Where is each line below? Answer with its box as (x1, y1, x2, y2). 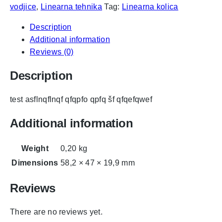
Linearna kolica (121, 2, 178, 11)
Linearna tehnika (40, 2, 103, 11)
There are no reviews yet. (10, 207, 103, 216)
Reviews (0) (30, 48, 74, 56)
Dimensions (11, 158, 58, 167)
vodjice (10, 2, 37, 11)
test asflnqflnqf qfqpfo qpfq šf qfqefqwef (10, 95, 153, 104)
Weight (21, 144, 49, 153)
